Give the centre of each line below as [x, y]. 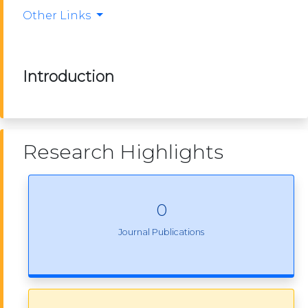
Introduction [68, 77]
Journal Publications [161, 232]
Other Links [58, 16]
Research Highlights [123, 152]
